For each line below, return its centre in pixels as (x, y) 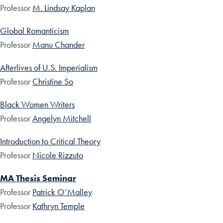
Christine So (53, 82)
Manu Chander (58, 45)
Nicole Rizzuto (58, 155)
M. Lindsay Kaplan (64, 8)
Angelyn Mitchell (62, 118)
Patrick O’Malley (62, 192)
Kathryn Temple (58, 206)
